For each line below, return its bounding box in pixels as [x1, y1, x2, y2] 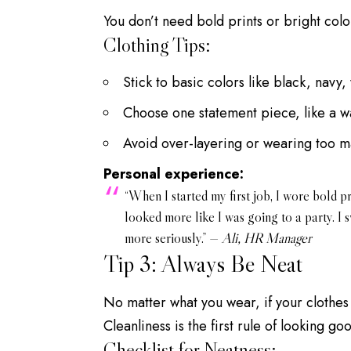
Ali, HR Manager [222, 230, 312, 248]
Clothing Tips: [103, 33, 210, 58]
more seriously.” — [125, 230, 222, 248]
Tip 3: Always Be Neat [103, 249, 302, 279]
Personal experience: [103, 164, 244, 185]
